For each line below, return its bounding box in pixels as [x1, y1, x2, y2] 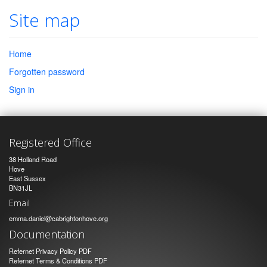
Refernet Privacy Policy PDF [9, 246, 92, 256]
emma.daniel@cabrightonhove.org [9, 213, 108, 223]
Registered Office [9, 135, 92, 150]
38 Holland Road [9, 154, 57, 164]
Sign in [9, 83, 35, 96]
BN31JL [9, 183, 32, 193]
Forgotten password [9, 66, 85, 78]
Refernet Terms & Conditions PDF [9, 256, 107, 266]
